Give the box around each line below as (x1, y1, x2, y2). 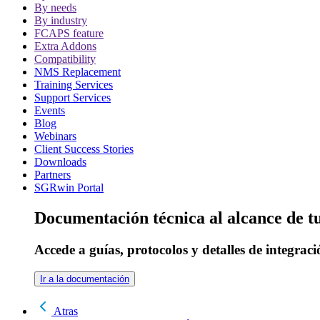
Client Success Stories (34, 143, 134, 156)
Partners (34, 169, 71, 181)
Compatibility (34, 53, 96, 66)
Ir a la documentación (40, 273, 129, 284)
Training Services (34, 79, 113, 91)
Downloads (34, 156, 86, 169)
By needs (34, 1, 76, 14)
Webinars (34, 130, 76, 143)
